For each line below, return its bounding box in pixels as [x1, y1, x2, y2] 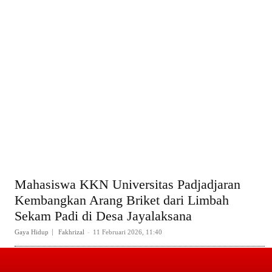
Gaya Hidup [15, 228, 49, 236]
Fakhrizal [58, 228, 84, 236]
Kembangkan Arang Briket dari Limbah [15, 192, 229, 208]
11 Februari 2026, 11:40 [93, 228, 162, 236]
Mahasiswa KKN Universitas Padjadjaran [15, 177, 240, 192]
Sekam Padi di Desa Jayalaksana [15, 208, 192, 224]
